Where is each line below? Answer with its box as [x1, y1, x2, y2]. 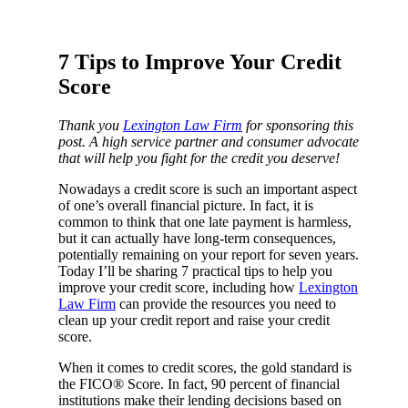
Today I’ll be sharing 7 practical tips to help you [58, 262, 332, 279]
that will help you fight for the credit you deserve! [58, 149, 340, 166]
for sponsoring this [242, 117, 353, 133]
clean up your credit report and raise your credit [58, 311, 330, 328]
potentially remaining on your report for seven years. [58, 246, 359, 262]
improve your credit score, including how [58, 279, 299, 295]
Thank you [58, 117, 123, 133]
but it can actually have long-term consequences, [58, 229, 336, 246]
